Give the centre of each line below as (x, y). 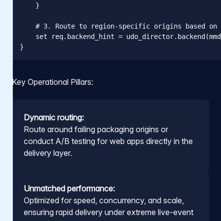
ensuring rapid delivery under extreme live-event (109, 212)
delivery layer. (48, 153)
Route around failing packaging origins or (96, 129)
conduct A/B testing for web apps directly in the (108, 141)
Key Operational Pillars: (53, 82)
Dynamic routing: (54, 118)
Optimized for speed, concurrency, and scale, (104, 201)
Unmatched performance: (69, 189)
